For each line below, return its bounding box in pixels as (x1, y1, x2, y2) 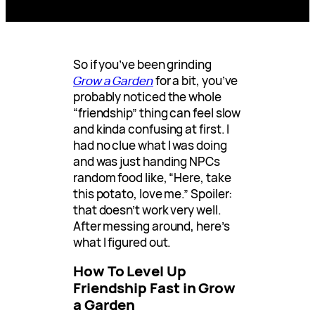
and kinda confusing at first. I (73, 121, 230, 138)
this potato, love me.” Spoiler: (73, 186, 233, 202)
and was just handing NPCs (73, 153, 220, 170)
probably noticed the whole (73, 89, 221, 105)
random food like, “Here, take (73, 169, 231, 186)
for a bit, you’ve (153, 72, 238, 89)
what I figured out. (73, 234, 172, 251)
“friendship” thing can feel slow (73, 105, 241, 122)
